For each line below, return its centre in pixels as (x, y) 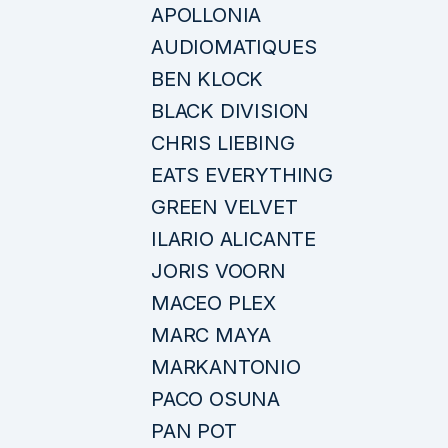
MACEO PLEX (213, 302)
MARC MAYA (211, 334)
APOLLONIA (206, 14)
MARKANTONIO (226, 366)
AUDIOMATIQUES (234, 46)
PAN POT (194, 430)
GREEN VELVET (224, 206)
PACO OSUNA (215, 398)
